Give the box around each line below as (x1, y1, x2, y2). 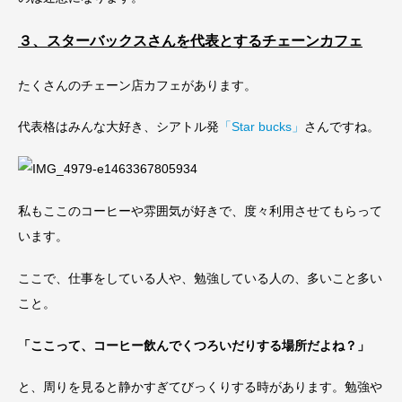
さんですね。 (304, 119, 380, 135)
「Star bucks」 (219, 119, 304, 135)
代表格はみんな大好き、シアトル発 (18, 119, 219, 135)
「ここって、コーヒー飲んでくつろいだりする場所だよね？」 (18, 337, 370, 353)
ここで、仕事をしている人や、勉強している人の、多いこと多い (18, 270, 382, 285)
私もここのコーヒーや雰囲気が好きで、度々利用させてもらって (18, 203, 382, 218)
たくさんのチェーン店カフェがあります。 (18, 77, 257, 92)
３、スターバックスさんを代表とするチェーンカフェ (18, 32, 363, 48)
